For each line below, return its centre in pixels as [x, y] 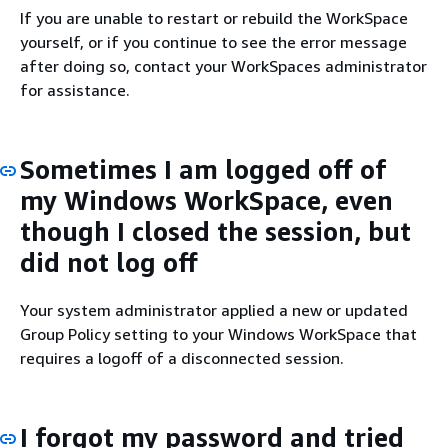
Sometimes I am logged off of [203, 169]
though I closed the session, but [215, 231]
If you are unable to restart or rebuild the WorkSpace [214, 18]
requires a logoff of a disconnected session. [182, 357]
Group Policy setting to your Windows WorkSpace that [218, 333]
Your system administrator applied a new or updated [214, 309]
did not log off [109, 262]
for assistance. [75, 90]
